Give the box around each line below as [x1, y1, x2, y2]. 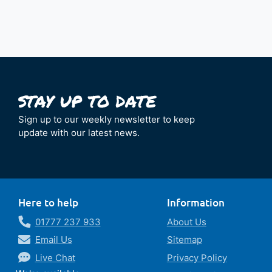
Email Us [35, 234, 72, 246]
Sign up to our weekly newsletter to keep [18, 113, 195, 125]
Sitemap [166, 234, 202, 246]
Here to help [18, 195, 78, 209]
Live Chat [35, 251, 75, 263]
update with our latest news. [18, 126, 140, 138]
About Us [166, 216, 206, 228]
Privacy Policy [166, 251, 227, 263]
